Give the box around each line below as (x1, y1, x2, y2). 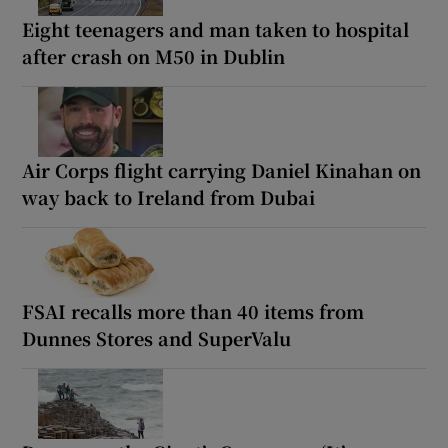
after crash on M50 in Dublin (22, 43, 286, 70)
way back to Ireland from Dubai (22, 184, 316, 211)
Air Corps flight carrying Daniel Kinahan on (22, 157, 422, 184)
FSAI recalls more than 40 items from (22, 298, 365, 324)
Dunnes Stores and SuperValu (22, 325, 292, 351)
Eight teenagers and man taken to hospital (22, 16, 410, 43)
